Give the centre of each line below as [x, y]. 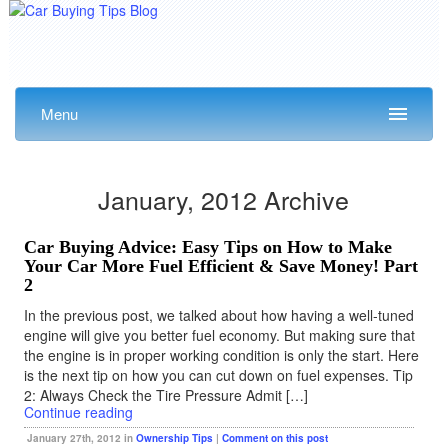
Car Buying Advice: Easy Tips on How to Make [207, 247]
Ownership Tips [174, 438]
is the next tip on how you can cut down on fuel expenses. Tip [218, 375]
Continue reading [78, 412]
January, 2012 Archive [224, 199]
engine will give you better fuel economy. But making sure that [219, 335]
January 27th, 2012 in [81, 438]
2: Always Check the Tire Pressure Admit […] [165, 395]
